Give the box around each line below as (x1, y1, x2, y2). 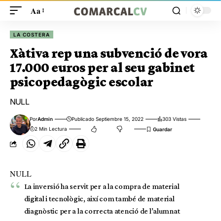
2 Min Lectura (35, 126, 68, 132)
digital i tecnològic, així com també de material (24, 194, 175, 203)
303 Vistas (162, 116, 187, 122)
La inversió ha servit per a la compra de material (24, 182, 180, 190)
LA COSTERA (13, 32, 50, 37)
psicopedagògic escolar (10, 74, 153, 89)
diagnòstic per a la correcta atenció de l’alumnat (24, 207, 180, 215)
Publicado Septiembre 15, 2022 (72, 116, 144, 122)
